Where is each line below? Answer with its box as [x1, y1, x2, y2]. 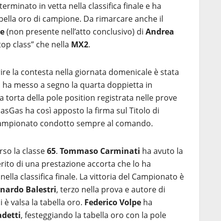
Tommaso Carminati [60, 146, 140, 156]
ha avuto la [140, 146, 183, 156]
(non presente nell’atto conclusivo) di [4, 26, 146, 37]
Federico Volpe [84, 197, 141, 208]
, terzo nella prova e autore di [56, 184, 165, 195]
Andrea [146, 26, 174, 37]
